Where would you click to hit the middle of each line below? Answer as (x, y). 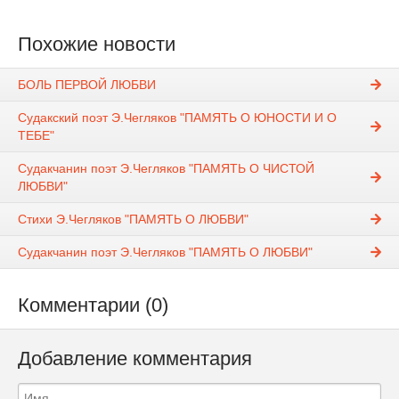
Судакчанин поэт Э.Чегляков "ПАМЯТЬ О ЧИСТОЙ (166, 169)
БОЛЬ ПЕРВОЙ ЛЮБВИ (87, 85)
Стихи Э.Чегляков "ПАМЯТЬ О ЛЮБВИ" (133, 220)
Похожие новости (97, 44)
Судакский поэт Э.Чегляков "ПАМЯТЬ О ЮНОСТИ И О (177, 118)
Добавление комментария (135, 359)
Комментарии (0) (93, 305)
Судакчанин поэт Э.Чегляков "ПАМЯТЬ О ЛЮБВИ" (165, 252)
